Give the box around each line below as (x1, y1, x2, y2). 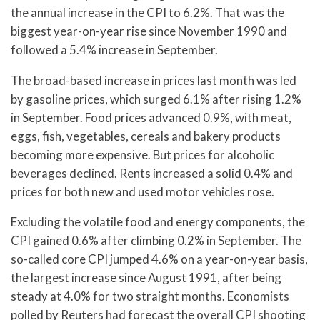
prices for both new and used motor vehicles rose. (11, 184, 274, 199)
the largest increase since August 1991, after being (11, 270, 281, 286)
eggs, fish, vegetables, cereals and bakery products (11, 128, 281, 144)
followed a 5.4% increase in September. (11, 41, 218, 57)
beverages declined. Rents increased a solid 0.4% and (11, 165, 293, 181)
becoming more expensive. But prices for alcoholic (11, 146, 274, 162)
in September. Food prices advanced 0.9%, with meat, (11, 109, 291, 125)
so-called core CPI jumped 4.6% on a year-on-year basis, (11, 251, 308, 267)
